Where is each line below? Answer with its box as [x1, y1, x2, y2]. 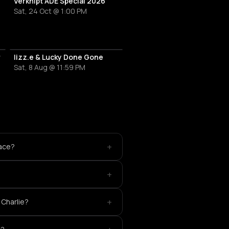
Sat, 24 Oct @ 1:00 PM [13, 6, 87, 16]
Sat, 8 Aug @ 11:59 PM [13, 62, 85, 73]
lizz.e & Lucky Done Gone [13, 52, 103, 62]
